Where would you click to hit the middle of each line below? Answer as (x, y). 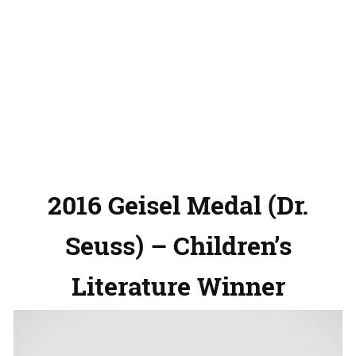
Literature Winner (178, 286)
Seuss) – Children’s (178, 246)
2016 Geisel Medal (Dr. (178, 205)
